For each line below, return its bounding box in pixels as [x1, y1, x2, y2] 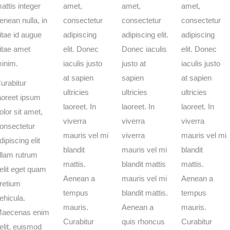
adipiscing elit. [122, 30, 168, 39]
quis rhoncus [122, 217, 165, 226]
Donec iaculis [122, 45, 167, 53]
